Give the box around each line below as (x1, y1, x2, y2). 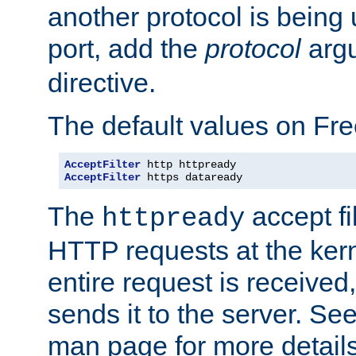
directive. (48, 67, 156, 98)
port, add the (48, 33, 205, 64)
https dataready (141, 170, 242, 184)
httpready (102, 203, 245, 234)
